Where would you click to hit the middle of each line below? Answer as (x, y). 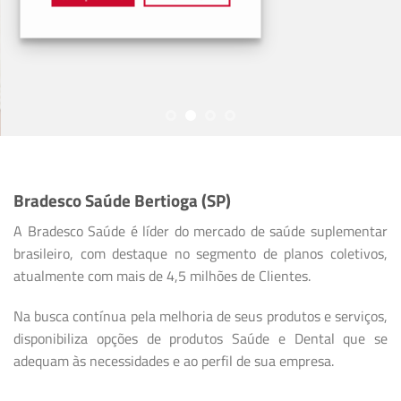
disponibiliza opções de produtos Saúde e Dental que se (200, 339)
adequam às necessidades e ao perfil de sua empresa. (174, 361)
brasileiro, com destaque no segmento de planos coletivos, (200, 253)
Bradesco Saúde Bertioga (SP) (122, 200)
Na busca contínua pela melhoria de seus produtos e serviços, (200, 316)
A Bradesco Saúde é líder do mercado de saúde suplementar (200, 230)
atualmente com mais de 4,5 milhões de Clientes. (162, 275)
